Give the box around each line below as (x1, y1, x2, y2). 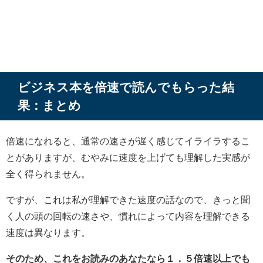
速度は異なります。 (6, 228, 90, 238)
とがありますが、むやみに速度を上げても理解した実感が (6, 153, 250, 163)
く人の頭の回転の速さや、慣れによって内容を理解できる (6, 211, 250, 221)
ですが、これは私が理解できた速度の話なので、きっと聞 (6, 195, 250, 205)
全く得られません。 (6, 169, 90, 179)
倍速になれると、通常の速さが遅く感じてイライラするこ (6, 136, 250, 146)
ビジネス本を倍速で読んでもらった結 (18, 81, 234, 94)
